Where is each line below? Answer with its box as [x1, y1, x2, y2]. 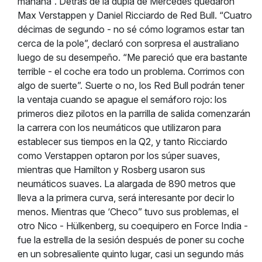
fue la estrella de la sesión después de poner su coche [18, 234, 244, 246]
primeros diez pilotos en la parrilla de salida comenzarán [18, 108, 250, 119]
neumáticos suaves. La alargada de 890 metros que [18, 178, 236, 189]
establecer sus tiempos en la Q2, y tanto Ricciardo [18, 136, 227, 147]
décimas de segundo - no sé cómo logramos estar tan [18, 23, 244, 35]
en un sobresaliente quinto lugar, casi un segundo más [18, 248, 244, 260]
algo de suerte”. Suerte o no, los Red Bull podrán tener [18, 80, 244, 91]
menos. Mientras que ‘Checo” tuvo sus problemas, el [18, 206, 239, 218]
